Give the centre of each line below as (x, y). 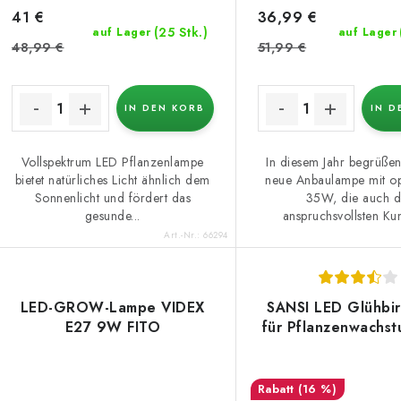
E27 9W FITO (113, 327)
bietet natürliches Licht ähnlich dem (112, 180)
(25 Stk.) (181, 33)
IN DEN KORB (165, 108)
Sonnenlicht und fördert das (113, 198)
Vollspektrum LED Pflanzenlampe (112, 162)
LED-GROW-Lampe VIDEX (112, 307)
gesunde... (112, 216)
